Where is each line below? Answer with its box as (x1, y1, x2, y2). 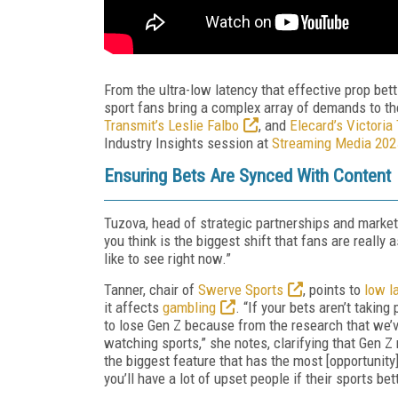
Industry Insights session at (104, 133, 272, 152)
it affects (104, 298, 163, 316)
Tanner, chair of (104, 280, 198, 298)
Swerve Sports (198, 280, 283, 298)
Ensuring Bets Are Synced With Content (104, 164, 395, 187)
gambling (163, 298, 216, 316)
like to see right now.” (104, 249, 231, 267)
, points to (303, 280, 364, 298)
